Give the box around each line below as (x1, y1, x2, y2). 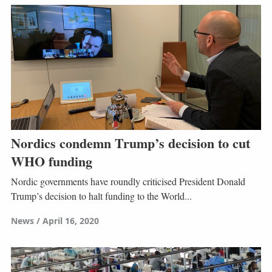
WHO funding (10, 151, 92, 171)
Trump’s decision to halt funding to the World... (10, 189, 192, 203)
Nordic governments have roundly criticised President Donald (10, 175, 245, 188)
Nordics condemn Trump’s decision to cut (10, 132, 250, 153)
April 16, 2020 (42, 215, 99, 227)
